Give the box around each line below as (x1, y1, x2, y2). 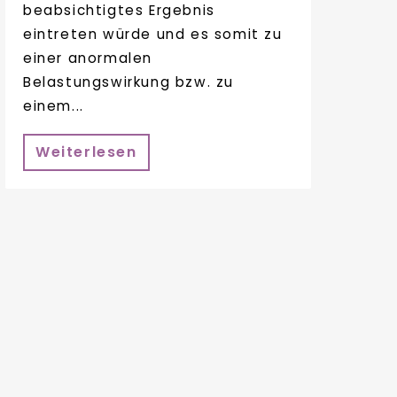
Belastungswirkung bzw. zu (23, 72, 235, 91)
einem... (23, 96, 84, 115)
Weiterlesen (35, 142, 137, 163)
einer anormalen (23, 48, 152, 67)
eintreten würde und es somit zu (23, 24, 283, 43)
